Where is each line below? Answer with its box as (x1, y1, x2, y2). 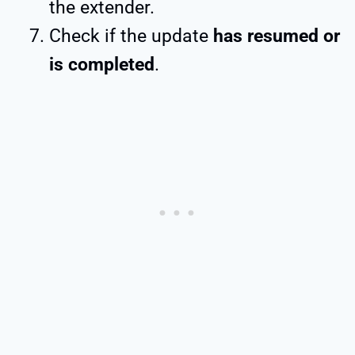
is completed (49, 53, 155, 75)
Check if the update (49, 25, 213, 47)
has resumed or (213, 25, 340, 47)
